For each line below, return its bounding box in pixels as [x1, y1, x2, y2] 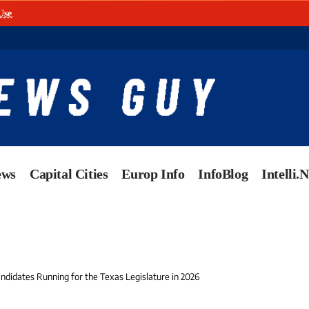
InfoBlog [198, 166, 248, 182]
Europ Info [121, 166, 185, 182]
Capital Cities [30, 166, 108, 182]
